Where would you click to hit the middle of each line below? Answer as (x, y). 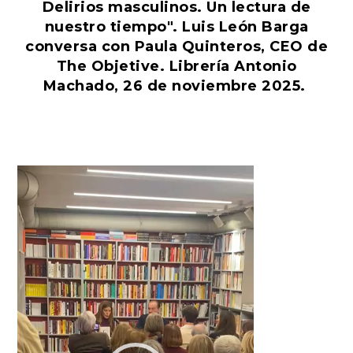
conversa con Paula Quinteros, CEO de (176, 47)
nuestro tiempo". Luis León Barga (176, 27)
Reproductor (51, 173)
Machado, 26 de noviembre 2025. (176, 86)
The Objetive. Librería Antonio (176, 67)
